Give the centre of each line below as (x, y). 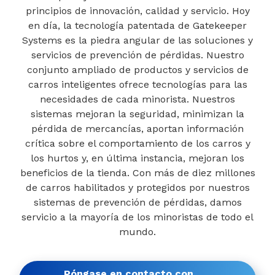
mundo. (137, 232)
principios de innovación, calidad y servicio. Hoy (137, 11)
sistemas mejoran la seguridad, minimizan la (137, 114)
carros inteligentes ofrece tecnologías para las (137, 84)
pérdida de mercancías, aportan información (137, 129)
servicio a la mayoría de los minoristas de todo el (137, 217)
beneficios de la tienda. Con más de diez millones (137, 173)
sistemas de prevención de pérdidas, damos (137, 202)
